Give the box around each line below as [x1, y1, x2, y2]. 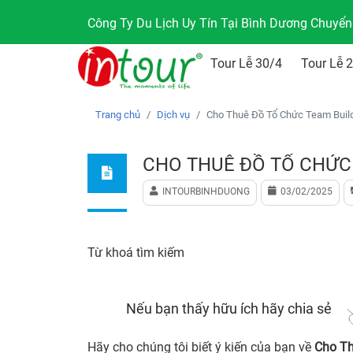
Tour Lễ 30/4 [210, 56, 282, 71]
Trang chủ [95, 109, 140, 121]
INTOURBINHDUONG [162, 185, 250, 197]
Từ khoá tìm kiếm [87, 245, 184, 260]
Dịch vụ [157, 109, 190, 121]
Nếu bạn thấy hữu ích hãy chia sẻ [125, 299, 332, 317]
